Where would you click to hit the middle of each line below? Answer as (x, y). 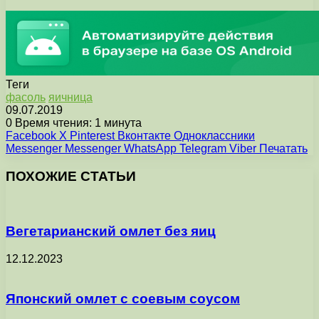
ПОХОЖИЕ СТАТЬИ (71, 176)
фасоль (26, 97)
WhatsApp (150, 148)
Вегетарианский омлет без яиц (111, 231)
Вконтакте (144, 135)
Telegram (203, 148)
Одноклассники (214, 135)
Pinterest (92, 135)
